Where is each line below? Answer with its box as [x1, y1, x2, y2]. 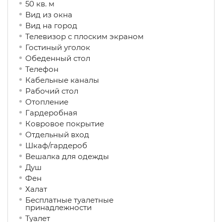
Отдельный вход [25, 130, 103, 139]
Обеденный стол [25, 54, 104, 63]
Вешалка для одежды [25, 152, 141, 161]
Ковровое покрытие [25, 119, 114, 128]
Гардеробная [25, 108, 103, 117]
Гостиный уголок [25, 43, 90, 52]
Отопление [25, 97, 94, 107]
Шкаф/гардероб [25, 141, 109, 150]
